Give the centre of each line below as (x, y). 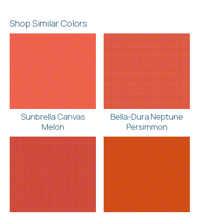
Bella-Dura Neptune (147, 116)
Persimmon (147, 126)
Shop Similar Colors (48, 23)
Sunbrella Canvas (53, 116)
